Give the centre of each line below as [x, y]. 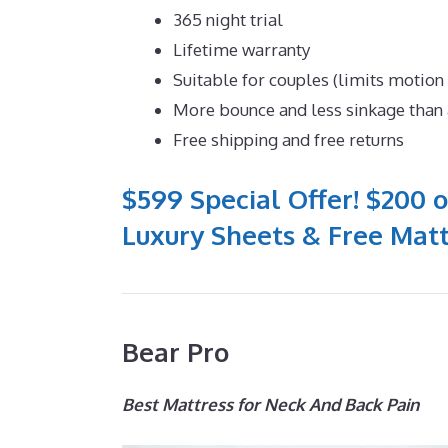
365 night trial [228, 20]
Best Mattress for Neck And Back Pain [270, 404]
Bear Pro [175, 351]
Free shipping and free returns [288, 140]
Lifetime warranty [241, 50]
